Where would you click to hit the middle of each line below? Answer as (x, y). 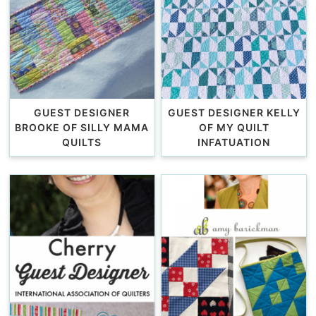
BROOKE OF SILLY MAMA (82, 128)
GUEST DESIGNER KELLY (234, 113)
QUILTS (82, 142)
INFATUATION (234, 142)
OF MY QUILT (234, 128)
